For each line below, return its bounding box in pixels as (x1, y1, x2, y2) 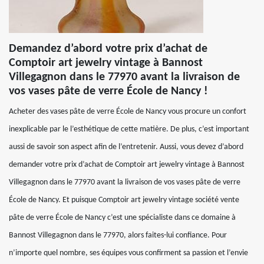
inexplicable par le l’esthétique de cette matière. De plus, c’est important (9, 125, 249, 134)
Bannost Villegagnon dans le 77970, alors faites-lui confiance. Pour (9, 231, 227, 240)
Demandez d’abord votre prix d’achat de (9, 43, 207, 55)
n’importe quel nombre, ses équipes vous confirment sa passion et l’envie (9, 249, 248, 258)
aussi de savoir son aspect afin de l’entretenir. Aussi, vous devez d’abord (9, 143, 243, 151)
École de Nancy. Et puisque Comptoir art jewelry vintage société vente (9, 196, 239, 204)
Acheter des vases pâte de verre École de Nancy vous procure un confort (9, 107, 246, 116)
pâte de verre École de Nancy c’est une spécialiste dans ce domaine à (9, 213, 236, 222)
